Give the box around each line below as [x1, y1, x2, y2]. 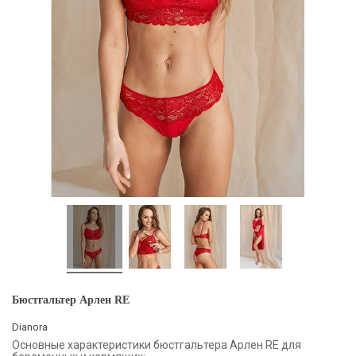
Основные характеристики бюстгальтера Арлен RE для [12, 338, 301, 351]
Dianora [12, 320, 48, 333]
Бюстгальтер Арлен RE [12, 293, 130, 306]
